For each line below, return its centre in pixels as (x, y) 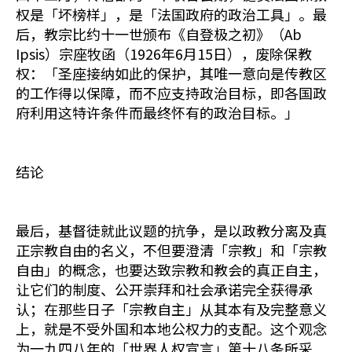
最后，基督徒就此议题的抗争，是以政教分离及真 (171, 230)
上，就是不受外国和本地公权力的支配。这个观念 (171, 328)
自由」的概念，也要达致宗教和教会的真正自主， (171, 269)
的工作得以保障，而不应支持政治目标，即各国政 (171, 93)
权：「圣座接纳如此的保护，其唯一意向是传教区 (171, 73)
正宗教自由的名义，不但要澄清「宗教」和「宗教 (171, 250)
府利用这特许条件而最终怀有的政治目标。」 (157, 112)
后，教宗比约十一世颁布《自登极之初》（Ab (159, 34)
